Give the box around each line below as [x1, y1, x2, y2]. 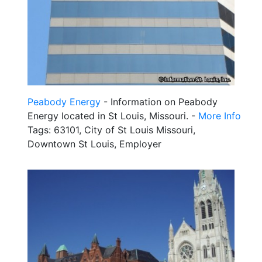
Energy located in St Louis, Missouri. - [27, 109, 198, 122]
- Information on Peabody [101, 95, 218, 108]
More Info [198, 109, 241, 122]
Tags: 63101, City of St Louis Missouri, [27, 123, 195, 136]
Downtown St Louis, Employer [27, 137, 161, 150]
